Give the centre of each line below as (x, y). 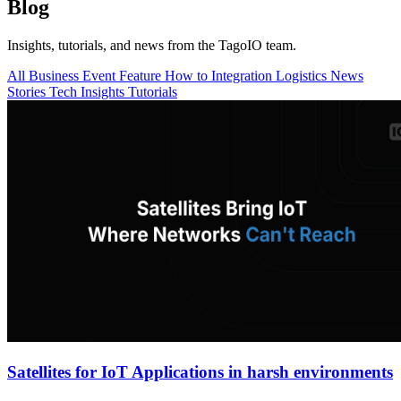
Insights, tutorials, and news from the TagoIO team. (152, 45)
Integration (243, 75)
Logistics (303, 75)
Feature (142, 75)
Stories (28, 91)
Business (55, 75)
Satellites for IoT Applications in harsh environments (200, 371)
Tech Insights (89, 91)
